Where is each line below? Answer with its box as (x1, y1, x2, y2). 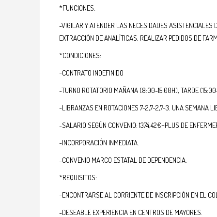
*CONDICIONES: (59, 51, 101, 60)
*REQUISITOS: (59, 173, 97, 182)
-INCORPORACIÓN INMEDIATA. (59, 138, 139, 147)
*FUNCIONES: (59, 3, 95, 13)
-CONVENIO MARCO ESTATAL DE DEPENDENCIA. (59, 155, 187, 165)
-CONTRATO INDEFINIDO (59, 68, 124, 77)
